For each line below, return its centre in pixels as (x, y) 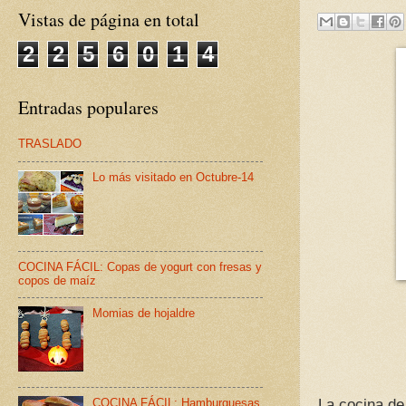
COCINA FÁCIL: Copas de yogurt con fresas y (140, 266)
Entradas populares (88, 107)
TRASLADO (50, 144)
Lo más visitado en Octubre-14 (174, 177)
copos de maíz (57, 280)
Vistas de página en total (109, 19)
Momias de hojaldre (144, 314)
